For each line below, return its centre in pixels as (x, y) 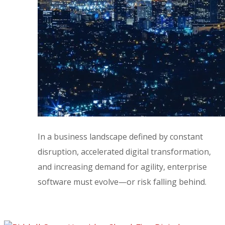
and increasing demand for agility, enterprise (123, 167)
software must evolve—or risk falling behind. (122, 182)
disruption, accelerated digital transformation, (125, 152)
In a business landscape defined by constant (121, 137)
